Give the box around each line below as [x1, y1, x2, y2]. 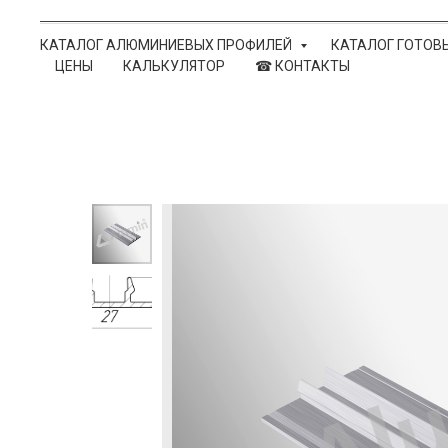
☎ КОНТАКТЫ [255, 57, 350, 74]
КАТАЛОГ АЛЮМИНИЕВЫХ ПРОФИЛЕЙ [40, 36, 295, 53]
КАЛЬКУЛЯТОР [123, 57, 225, 74]
